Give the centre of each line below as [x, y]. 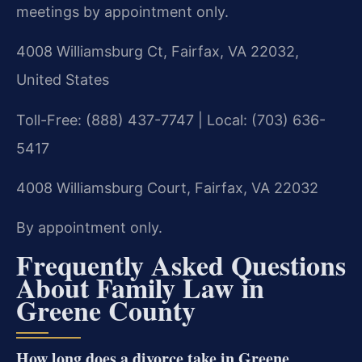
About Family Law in [140, 287]
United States [63, 80]
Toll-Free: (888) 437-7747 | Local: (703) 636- [171, 120]
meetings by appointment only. [122, 11]
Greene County [106, 310]
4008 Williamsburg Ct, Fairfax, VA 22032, [158, 52]
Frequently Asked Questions [181, 265]
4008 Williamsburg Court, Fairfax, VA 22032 [167, 187]
